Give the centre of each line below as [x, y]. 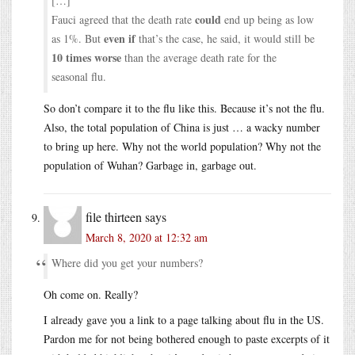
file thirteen [114, 216]
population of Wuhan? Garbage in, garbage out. [150, 165]
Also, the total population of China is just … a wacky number [182, 127]
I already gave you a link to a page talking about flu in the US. [184, 319]
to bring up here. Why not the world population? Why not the [182, 146]
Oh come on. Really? [91, 294]
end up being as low [267, 19]
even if [120, 38]
